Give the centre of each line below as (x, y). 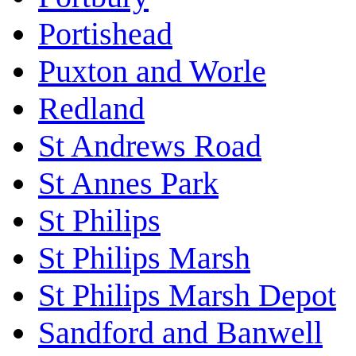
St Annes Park (128, 184)
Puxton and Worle (152, 72)
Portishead (105, 34)
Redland (91, 109)
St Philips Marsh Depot (187, 296)
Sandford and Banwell (180, 333)
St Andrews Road (150, 146)
